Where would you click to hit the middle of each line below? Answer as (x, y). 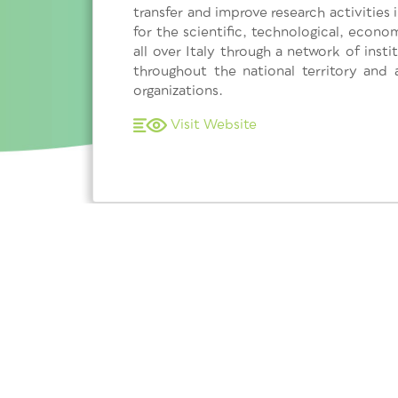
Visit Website (214, 124)
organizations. (179, 90)
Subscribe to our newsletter (178, 342)
